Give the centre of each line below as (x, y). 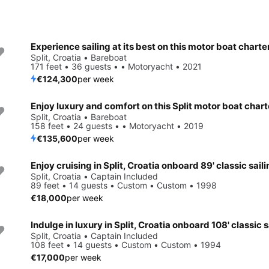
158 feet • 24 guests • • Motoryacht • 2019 (117, 125)
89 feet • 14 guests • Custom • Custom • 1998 (124, 185)
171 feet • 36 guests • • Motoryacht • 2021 (116, 66)
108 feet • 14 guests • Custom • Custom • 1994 (126, 244)
